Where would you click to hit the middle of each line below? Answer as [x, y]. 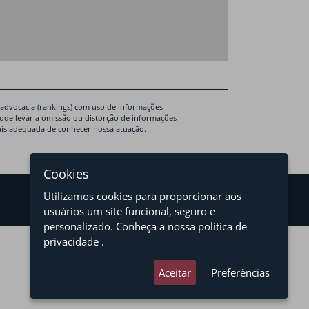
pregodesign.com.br [196, 252]
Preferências [240, 272]
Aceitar [175, 272]
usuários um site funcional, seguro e [129, 211]
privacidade [71, 241]
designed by [143, 252]
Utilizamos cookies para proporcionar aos [142, 196]
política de [222, 226]
